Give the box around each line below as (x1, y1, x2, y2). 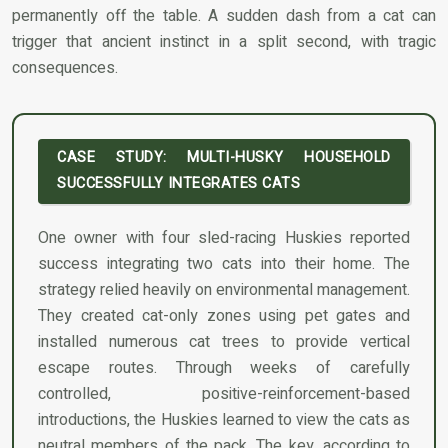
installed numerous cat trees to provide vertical (38, 330, 410, 355)
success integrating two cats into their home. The (38, 252, 410, 277)
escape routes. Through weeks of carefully (38, 356, 410, 381)
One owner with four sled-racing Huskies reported (38, 226, 410, 251)
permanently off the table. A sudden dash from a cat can (12, 3, 436, 28)
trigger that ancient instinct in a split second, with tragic (12, 29, 436, 54)
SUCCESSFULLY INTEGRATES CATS (57, 173, 301, 195)
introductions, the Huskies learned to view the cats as (38, 408, 410, 433)
